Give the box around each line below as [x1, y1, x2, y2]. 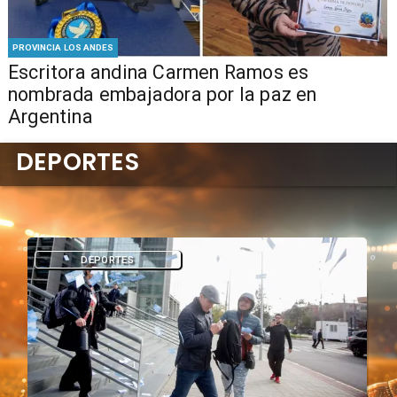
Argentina [7, 105, 93, 128]
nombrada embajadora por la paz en [7, 83, 317, 106]
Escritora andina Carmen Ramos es [7, 61, 309, 84]
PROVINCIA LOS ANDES [12, 43, 114, 53]
